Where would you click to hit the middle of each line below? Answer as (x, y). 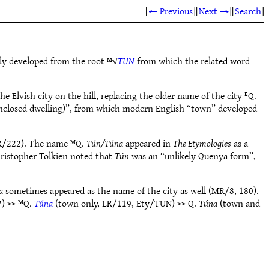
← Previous (171, 11)
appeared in (148, 143)
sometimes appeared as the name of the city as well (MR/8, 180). (131, 190)
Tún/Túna (105, 143)
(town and (239, 203)
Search (248, 11)
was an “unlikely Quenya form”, (192, 156)
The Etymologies (202, 143)
